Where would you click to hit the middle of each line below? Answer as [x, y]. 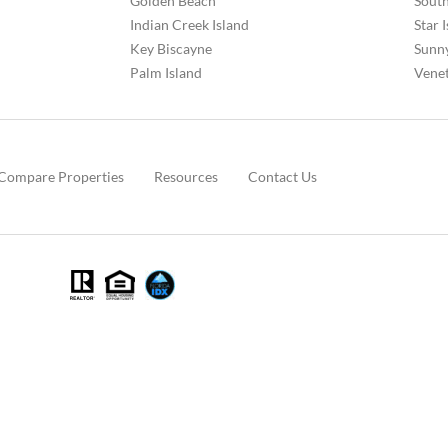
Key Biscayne [171, 48]
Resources [185, 176]
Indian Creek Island [189, 24]
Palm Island [166, 72]
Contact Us [282, 176]
